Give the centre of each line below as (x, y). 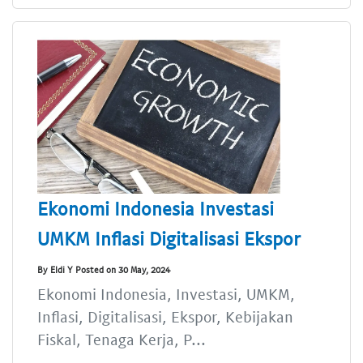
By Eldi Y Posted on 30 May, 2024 (104, 269)
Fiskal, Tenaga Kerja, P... (122, 340)
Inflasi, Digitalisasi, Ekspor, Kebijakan (165, 317)
